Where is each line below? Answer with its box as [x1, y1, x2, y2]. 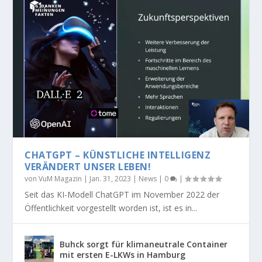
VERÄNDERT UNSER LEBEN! [25, 160, 151, 173]
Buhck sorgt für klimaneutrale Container [60, 238, 228, 250]
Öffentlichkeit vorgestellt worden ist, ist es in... [25, 202, 198, 213]
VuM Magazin [39, 173, 82, 184]
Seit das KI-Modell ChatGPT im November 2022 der [25, 188, 220, 200]
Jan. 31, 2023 [89, 173, 132, 184]
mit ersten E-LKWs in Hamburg [60, 249, 186, 260]
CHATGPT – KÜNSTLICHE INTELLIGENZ [25, 148, 211, 161]
